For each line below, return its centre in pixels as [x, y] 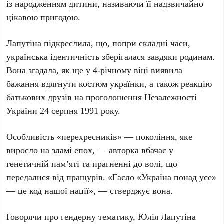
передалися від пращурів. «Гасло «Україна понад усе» [112, 177]
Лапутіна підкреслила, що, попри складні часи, [99, 43]
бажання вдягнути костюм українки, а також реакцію [109, 84]
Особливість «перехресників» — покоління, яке [100, 137]
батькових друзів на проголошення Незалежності [102, 97]
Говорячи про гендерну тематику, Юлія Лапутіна [101, 217]
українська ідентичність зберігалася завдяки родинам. [111, 57]
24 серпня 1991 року [79, 111]
